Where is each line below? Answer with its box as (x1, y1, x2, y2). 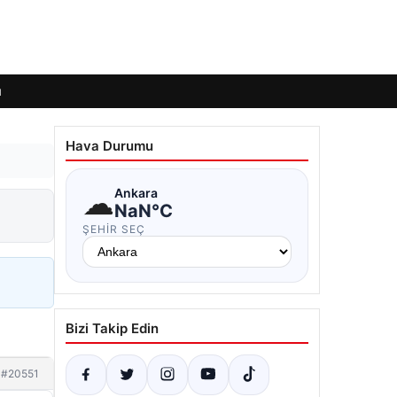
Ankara (114, 184, 158, 200)
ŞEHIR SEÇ (82, 222, 145, 236)
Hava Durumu (66, 137, 153, 154)
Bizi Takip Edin (66, 320, 159, 337)
